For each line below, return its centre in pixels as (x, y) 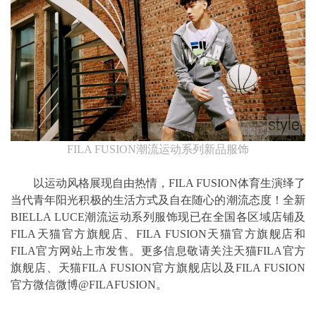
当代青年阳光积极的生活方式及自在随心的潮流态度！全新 (158, 200)
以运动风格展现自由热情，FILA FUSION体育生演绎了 (158, 183)
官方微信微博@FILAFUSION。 (89, 284)
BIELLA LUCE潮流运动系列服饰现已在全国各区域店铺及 (158, 217)
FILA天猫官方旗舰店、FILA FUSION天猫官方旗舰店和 (158, 233)
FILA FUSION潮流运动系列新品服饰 (158, 149)
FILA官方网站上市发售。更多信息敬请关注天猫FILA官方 (158, 250)
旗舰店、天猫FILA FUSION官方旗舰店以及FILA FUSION (158, 267)
